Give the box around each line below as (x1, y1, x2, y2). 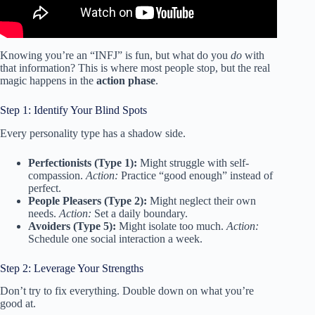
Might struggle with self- (137, 156, 249, 169)
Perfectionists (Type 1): (28, 156, 137, 169)
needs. (28, 207, 59, 219)
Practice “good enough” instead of (118, 169, 273, 181)
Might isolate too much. (116, 219, 226, 232)
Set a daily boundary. (91, 207, 188, 219)
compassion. (28, 169, 86, 181)
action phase (96, 74, 155, 86)
